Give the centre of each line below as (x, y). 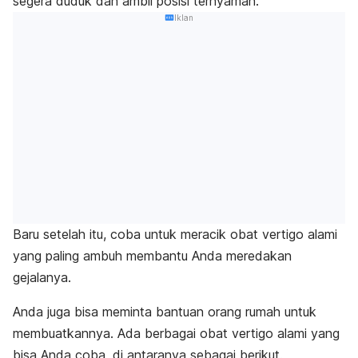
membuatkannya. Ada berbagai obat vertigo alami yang (176, 334)
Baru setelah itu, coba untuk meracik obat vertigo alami (175, 235)
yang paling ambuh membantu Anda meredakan (152, 256)
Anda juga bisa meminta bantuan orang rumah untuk (165, 312)
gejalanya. (42, 278)
